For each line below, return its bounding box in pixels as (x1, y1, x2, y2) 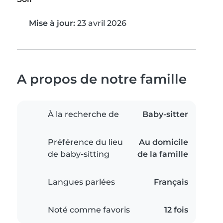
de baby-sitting (48, 149, 110, 159)
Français (154, 177, 188, 187)
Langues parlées (48, 177, 115, 187)
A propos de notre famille (17, 71, 187, 87)
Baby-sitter (142, 110, 188, 119)
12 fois (164, 205, 188, 215)
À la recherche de (48, 110, 119, 119)
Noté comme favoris (48, 205, 130, 215)
